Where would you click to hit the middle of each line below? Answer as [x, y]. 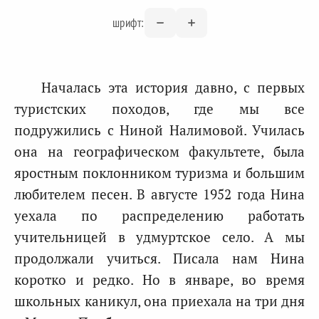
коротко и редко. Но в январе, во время [159, 279]
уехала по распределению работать [159, 215]
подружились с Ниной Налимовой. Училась [159, 130]
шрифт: [128, 22]
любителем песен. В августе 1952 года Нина [159, 194]
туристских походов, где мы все [159, 109]
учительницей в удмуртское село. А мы [159, 237]
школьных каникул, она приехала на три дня [159, 301]
